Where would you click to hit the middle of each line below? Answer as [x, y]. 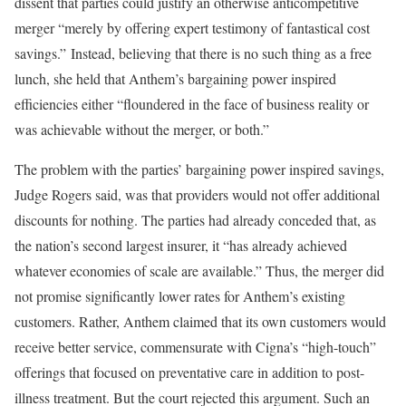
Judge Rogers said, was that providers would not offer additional [197, 195]
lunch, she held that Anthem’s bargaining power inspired [175, 79]
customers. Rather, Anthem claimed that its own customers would [200, 322]
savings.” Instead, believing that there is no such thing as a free [193, 53]
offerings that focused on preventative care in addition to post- [189, 372]
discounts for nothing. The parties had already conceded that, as [195, 220]
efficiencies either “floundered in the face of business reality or [192, 104]
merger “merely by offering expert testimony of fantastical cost [192, 28]
